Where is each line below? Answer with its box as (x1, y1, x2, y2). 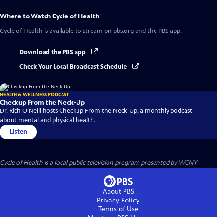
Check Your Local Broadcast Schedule (19, 63, 128, 71)
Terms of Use (98, 205, 139, 214)
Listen (10, 128, 27, 136)
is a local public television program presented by (43, 159, 178, 167)
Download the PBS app (19, 48, 87, 56)
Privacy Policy (97, 196, 139, 205)
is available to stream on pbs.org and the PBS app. (43, 27, 182, 35)
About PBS (102, 187, 134, 196)
